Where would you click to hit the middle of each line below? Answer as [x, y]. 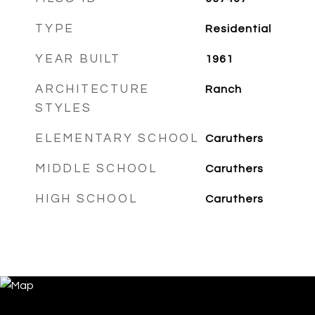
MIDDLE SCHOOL [96, 169]
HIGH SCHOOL [86, 199]
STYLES [64, 108]
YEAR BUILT [78, 59]
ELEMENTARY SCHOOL [117, 139]
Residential [238, 29]
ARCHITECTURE [92, 89]
